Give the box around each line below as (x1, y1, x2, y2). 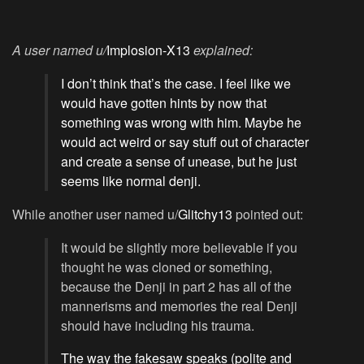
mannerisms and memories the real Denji (61, 297, 297, 316)
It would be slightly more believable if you (61, 238, 297, 258)
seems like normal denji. (61, 171, 201, 191)
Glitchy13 (178, 205, 232, 224)
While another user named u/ (12, 205, 178, 224)
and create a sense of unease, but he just (61, 152, 297, 171)
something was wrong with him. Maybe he (61, 113, 301, 132)
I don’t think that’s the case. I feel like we (61, 74, 291, 93)
